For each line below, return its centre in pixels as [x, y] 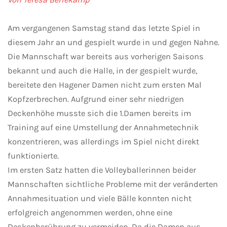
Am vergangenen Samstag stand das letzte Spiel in [104, 28]
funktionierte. [33, 156]
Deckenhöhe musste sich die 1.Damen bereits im [99, 113]
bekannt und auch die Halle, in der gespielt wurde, [102, 71]
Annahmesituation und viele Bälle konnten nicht [100, 199]
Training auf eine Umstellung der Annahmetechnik [103, 128]
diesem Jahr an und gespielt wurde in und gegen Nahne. [113, 43]
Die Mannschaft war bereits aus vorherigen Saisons [106, 57]
